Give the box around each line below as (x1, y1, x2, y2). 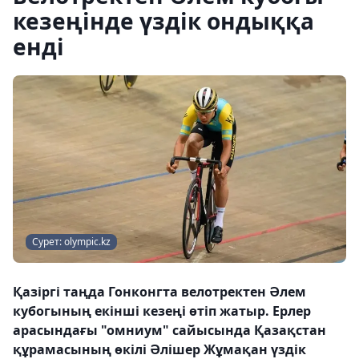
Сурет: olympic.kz (32, 235, 111, 248)
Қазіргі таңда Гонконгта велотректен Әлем (13, 283, 306, 301)
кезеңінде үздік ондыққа (13, 6, 314, 36)
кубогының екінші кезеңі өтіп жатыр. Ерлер (13, 302, 311, 320)
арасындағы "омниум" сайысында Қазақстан (13, 321, 326, 339)
